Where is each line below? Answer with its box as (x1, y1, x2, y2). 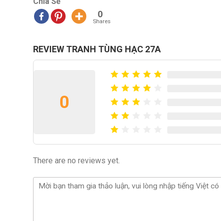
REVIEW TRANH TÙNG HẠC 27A (33, 44, 161, 54)
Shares (93, 18, 110, 25)
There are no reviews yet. (33, 156, 120, 165)
